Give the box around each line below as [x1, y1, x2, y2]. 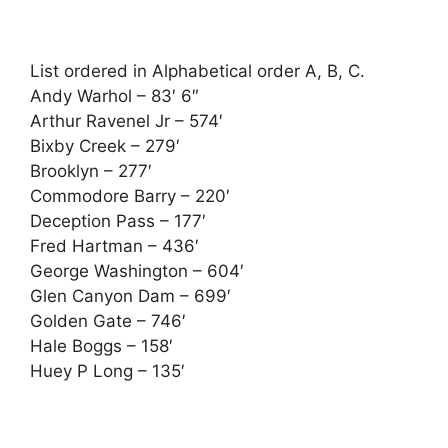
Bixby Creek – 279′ [30, 136, 180, 156]
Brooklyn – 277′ [30, 161, 152, 181]
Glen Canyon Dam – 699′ [30, 286, 231, 306]
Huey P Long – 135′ [30, 361, 185, 381]
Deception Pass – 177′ [30, 211, 206, 231]
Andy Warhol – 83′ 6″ [30, 86, 199, 106]
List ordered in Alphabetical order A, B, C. [30, 61, 365, 81]
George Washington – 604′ [30, 261, 244, 281]
